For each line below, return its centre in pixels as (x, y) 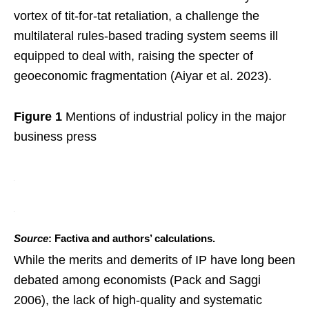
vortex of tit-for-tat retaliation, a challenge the (137, 16)
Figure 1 (38, 116)
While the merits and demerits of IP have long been (154, 260)
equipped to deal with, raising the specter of (133, 56)
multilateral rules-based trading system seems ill (146, 36)
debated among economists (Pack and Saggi (137, 280)
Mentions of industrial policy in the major (174, 116)
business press (55, 136)
